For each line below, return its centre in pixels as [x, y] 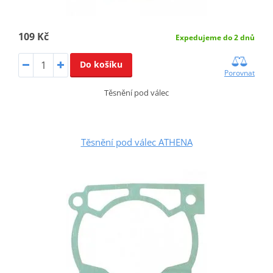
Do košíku [101, 64]
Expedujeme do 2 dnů [215, 37]
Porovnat [240, 73]
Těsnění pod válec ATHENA [136, 142]
